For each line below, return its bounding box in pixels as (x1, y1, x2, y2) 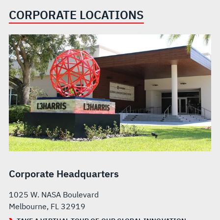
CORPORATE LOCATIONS (8, 7, 144, 23)
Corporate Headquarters (8, 167, 119, 181)
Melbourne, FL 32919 (8, 201, 85, 212)
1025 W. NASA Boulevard (8, 190, 99, 200)
